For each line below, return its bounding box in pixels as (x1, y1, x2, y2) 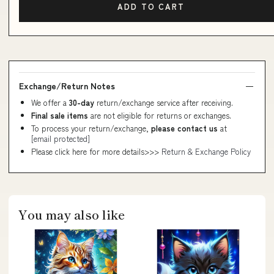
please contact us (151, 122, 218, 135)
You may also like (18, 206, 125, 224)
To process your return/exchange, (31, 122, 151, 135)
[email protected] (31, 133, 90, 145)
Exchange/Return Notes (19, 80, 115, 92)
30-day (69, 97, 97, 109)
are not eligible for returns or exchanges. (88, 109, 231, 122)
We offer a (31, 97, 69, 109)
